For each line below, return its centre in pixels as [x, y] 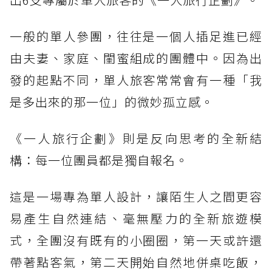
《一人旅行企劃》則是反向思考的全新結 [136, 138]
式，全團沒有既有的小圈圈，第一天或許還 [136, 240]
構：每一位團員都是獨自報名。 [99, 160]
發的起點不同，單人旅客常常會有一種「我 [136, 80]
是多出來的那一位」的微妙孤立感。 [112, 102]
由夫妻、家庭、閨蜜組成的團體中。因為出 [136, 58]
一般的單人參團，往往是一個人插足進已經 [136, 36]
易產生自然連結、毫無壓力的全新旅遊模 [136, 219]
